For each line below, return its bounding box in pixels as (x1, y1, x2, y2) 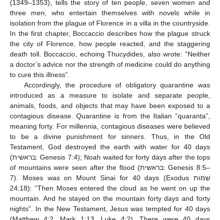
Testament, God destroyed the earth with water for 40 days (10, 142, 210, 151)
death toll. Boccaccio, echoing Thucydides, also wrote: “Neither (10, 50, 210, 58)
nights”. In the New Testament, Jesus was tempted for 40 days (10, 204, 210, 213)
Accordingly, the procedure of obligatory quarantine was (24, 81, 210, 89)
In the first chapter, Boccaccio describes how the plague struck (10, 29, 210, 37)
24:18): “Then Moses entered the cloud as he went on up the (10, 184, 27, 192)
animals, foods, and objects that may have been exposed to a (10, 101, 210, 110)
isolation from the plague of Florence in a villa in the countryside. (10, 19, 210, 27)
